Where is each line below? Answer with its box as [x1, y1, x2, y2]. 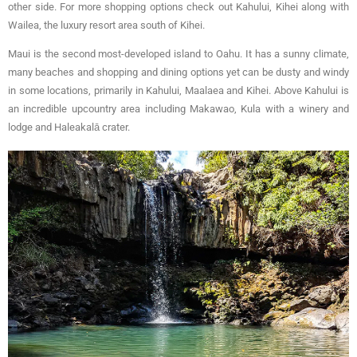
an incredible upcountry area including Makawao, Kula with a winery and [8, 102, 349, 115]
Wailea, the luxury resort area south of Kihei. [8, 18, 205, 31]
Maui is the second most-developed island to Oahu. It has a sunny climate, [8, 47, 349, 60]
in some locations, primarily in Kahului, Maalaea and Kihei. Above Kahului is [8, 84, 349, 96]
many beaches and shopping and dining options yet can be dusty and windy [8, 65, 349, 78]
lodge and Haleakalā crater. [8, 120, 130, 133]
